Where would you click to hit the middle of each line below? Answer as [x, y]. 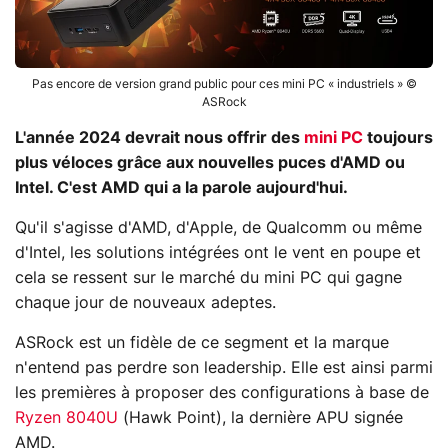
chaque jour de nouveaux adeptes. [145, 303]
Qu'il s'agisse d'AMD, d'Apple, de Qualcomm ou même [218, 228]
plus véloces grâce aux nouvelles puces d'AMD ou [210, 163]
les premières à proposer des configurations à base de [222, 393]
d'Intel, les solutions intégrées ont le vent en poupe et [218, 253]
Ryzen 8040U [66, 418]
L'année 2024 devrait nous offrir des [159, 138]
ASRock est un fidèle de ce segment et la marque [202, 343]
